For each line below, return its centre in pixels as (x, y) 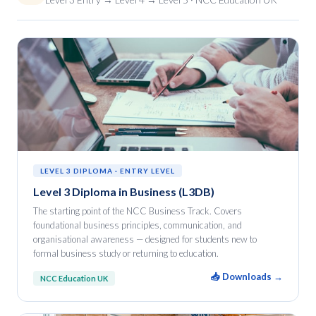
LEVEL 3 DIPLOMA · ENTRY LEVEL (108, 171)
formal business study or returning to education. (126, 253)
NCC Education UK (74, 278)
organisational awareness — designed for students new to (145, 239)
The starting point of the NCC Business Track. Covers (138, 211)
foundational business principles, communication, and (138, 225)
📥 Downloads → (247, 276)
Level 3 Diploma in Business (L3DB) (124, 192)
